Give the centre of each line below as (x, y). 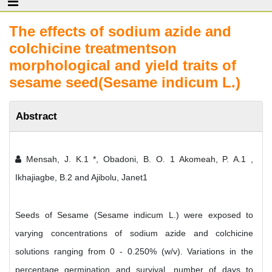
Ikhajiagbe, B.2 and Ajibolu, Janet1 (81, 177)
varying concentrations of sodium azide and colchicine (134, 233)
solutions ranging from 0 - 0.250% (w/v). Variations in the (134, 251)
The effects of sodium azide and (120, 31)
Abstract (36, 116)
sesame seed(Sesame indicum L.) (125, 82)
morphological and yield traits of (123, 65)
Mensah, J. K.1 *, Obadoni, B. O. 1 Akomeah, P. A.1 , (137, 159)
